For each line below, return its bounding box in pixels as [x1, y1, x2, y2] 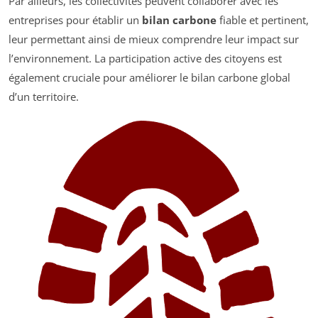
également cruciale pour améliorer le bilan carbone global [9, 70, 290, 84]
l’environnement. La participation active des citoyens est [9, 50, 282, 65]
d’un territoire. [9, 89, 79, 104]
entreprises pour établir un [9, 12, 142, 27]
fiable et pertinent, [216, 12, 309, 27]
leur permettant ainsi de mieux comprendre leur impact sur [9, 31, 299, 46]
